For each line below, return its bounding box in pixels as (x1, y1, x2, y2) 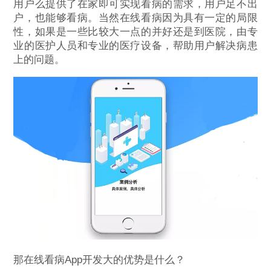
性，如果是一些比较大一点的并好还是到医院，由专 (13, 26, 258, 38)
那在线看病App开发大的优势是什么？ (13, 253, 186, 266)
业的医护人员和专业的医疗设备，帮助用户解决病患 (13, 40, 258, 52)
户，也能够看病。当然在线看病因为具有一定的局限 (13, 12, 258, 24)
